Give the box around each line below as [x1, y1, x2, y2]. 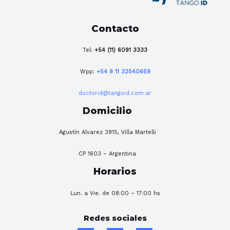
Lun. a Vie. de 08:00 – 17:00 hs [70, 189, 160, 197]
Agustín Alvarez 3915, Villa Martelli [59, 129, 156, 136]
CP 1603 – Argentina [79, 150, 136, 158]
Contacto [91, 22, 139, 34]
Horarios [93, 165, 137, 178]
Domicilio [83, 105, 132, 117]
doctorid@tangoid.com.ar [79, 90, 151, 97]
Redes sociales [83, 213, 147, 223]
